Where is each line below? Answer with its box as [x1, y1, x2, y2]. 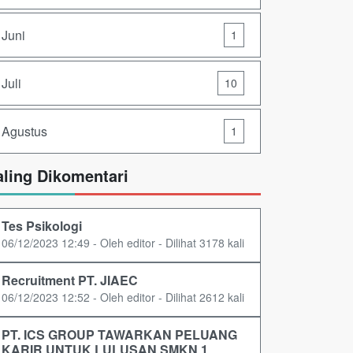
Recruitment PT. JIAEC [2, 271, 138, 290]
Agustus [2, 121, 47, 140]
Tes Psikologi [2, 217, 82, 236]
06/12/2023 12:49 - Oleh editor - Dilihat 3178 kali [2, 235, 244, 251]
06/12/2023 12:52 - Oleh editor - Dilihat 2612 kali [2, 289, 244, 306]
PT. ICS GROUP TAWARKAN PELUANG [2, 325, 237, 344]
